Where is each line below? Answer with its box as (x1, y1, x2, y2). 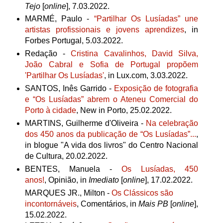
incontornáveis (24, 200, 77, 209)
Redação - (24, 49, 71, 58)
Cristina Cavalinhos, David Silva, (71, 49, 199, 58)
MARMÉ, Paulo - (24, 14, 94, 23)
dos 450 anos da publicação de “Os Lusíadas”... (24, 130, 197, 139)
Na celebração (146, 119, 199, 128)
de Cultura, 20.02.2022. (24, 152, 108, 161)
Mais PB (138, 200, 168, 209)
